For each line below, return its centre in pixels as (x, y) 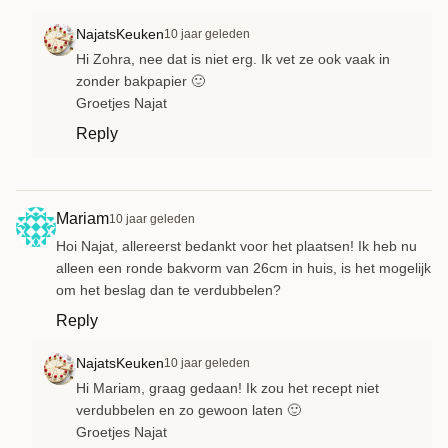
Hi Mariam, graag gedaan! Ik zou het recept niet (227, 387)
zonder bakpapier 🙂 (140, 80)
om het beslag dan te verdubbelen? (168, 289)
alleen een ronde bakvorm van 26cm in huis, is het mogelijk (243, 267)
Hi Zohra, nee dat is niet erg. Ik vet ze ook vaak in (233, 58)
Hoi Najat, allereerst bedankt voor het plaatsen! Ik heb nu (236, 245)
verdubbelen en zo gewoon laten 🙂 (188, 409)
